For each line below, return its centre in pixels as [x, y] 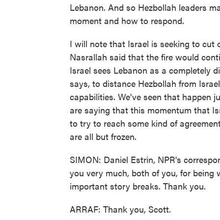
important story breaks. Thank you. [138, 186]
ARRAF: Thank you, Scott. [120, 209]
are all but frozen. [103, 136]
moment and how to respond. [127, 20]
